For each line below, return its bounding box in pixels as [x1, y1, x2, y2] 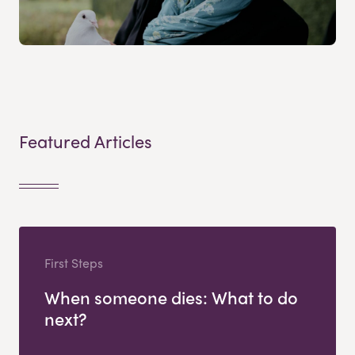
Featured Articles [19, 128, 152, 154]
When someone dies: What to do [44, 284, 298, 311]
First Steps [44, 254, 103, 273]
